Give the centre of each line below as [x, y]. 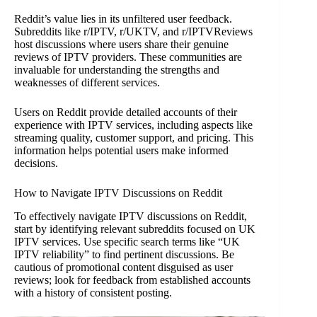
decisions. [36, 163]
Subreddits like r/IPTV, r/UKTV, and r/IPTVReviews [133, 31]
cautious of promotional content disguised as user [123, 267]
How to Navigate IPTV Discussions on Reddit [118, 192]
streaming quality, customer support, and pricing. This [134, 137]
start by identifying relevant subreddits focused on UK [135, 229]
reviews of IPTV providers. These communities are [128, 57]
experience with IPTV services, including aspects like [133, 125]
